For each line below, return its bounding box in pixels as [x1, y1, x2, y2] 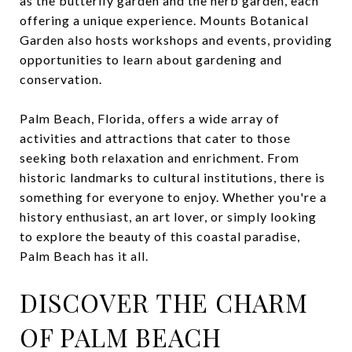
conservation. [20, 71, 102, 86]
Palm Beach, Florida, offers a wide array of [20, 110, 280, 126]
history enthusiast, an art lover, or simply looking [20, 208, 317, 224]
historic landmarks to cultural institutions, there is [20, 169, 325, 185]
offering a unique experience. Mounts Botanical [20, 12, 309, 27]
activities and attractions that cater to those [20, 130, 291, 145]
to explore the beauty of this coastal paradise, [20, 228, 300, 244]
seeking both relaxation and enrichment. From [20, 149, 299, 165]
